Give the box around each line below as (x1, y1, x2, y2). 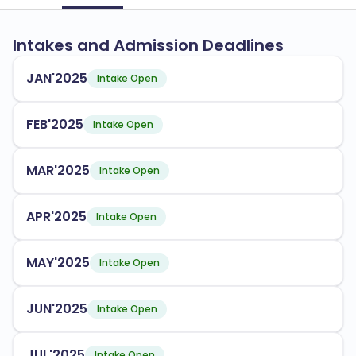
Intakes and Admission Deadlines (13, 34, 284, 56)
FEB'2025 (26, 115, 83, 133)
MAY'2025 (26, 253, 90, 272)
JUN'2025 (26, 300, 87, 318)
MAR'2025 (26, 161, 90, 180)
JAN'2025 (26, 69, 87, 87)
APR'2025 (26, 207, 87, 226)
